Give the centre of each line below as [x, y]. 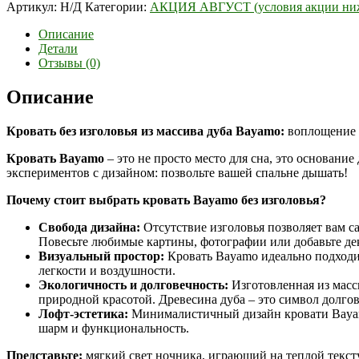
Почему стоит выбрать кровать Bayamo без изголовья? [166, 200]
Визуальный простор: [101, 256]
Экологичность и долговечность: [133, 285]
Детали [58, 49]
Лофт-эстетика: [83, 314]
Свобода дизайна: [89, 228]
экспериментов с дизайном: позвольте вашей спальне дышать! [177, 173]
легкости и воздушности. [107, 271]
